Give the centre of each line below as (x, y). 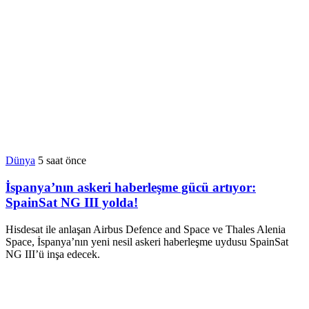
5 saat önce (62, 161)
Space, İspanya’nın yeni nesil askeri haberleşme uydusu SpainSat (147, 241)
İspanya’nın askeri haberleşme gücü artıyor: (131, 188)
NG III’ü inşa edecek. (53, 254)
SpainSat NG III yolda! (72, 203)
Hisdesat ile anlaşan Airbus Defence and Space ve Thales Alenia (146, 229)
